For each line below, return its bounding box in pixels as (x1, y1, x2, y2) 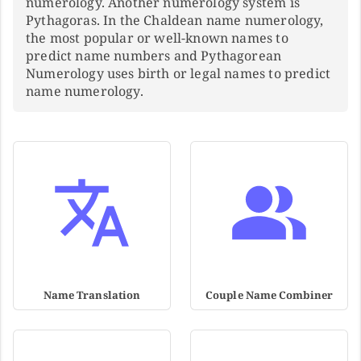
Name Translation (43, 288, 141, 303)
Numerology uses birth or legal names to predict (26, 64, 331, 83)
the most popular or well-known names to (26, 29, 288, 48)
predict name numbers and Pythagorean (26, 47, 282, 65)
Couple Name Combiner (205, 288, 333, 303)
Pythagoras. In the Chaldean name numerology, (26, 11, 324, 30)
